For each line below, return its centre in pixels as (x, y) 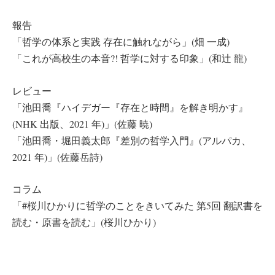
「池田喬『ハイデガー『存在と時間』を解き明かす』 (130, 107)
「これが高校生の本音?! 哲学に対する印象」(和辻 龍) (130, 58)
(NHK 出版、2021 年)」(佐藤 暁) (82, 123)
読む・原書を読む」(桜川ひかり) (84, 222)
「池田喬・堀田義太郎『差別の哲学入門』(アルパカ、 (132, 140)
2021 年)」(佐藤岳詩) (57, 157)
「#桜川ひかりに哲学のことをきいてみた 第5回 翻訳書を (137, 206)
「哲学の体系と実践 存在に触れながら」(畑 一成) (121, 42)
